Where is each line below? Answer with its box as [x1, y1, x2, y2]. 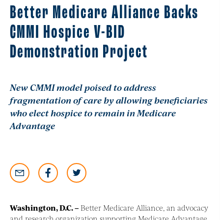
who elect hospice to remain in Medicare [10, 107, 176, 119]
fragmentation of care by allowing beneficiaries [10, 94, 208, 107]
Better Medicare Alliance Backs [10, 3, 198, 24]
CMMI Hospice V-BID [10, 23, 125, 43]
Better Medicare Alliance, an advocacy [79, 202, 208, 213]
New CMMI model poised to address [10, 81, 156, 94]
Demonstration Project [10, 43, 148, 63]
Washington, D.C [10, 202, 71, 213]
